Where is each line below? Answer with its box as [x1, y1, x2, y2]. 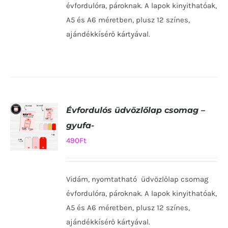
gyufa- [66, 121, 95, 131]
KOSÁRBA [19, 158, 49, 166]
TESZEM [21, 168, 47, 176]
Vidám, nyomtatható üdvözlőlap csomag [66, 175, 209, 184]
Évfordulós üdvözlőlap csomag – [66, 105, 206, 116]
